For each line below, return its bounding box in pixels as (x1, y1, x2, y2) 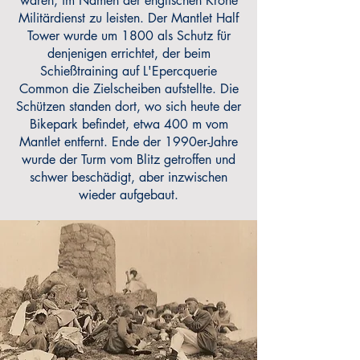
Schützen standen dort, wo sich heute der (16, 98, 241, 115)
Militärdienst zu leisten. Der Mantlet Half (18, 10, 239, 27)
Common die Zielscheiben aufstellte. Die (18, 80, 239, 97)
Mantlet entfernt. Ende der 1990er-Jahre (19, 133, 238, 150)
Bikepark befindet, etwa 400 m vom (29, 116, 228, 133)
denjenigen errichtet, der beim (47, 45, 211, 62)
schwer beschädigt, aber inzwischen (30, 169, 227, 186)
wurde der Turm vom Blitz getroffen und (22, 151, 235, 168)
